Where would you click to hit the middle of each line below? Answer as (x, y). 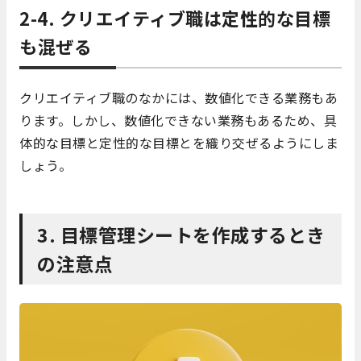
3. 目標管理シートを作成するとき (181, 234)
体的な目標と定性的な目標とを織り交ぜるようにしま (179, 142)
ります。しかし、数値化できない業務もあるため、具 (178, 120)
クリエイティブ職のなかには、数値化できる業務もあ (178, 97)
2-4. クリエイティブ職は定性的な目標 (175, 17)
